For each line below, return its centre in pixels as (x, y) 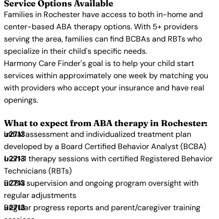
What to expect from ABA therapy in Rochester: (106, 123)
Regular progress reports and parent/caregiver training (102, 208)
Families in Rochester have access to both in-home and (103, 14)
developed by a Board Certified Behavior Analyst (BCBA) (105, 146)
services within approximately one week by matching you (106, 76)
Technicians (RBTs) (38, 171)
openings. (21, 100)
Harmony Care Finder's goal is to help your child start (99, 63)
